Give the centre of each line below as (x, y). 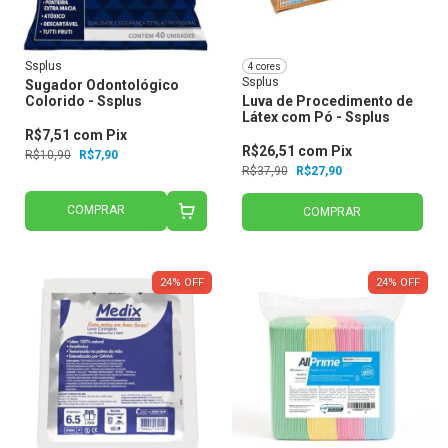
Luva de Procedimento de (327, 101)
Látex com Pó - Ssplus (315, 117)
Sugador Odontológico (102, 85)
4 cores (264, 66)
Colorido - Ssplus (83, 101)
